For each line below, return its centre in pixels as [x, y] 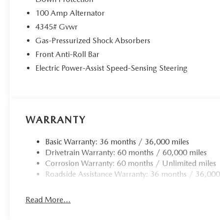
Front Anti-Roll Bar [68, 54]
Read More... [48, 199]
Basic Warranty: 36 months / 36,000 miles [117, 141]
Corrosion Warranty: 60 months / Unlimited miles [131, 163]
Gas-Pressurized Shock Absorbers [93, 40]
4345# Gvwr [57, 27]
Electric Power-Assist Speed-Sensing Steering [112, 68]
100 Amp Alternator [70, 13]
